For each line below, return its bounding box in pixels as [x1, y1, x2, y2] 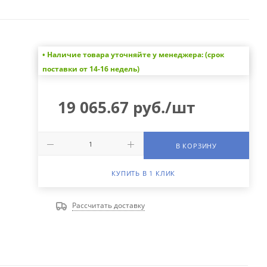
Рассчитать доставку [72, 200, 145, 211]
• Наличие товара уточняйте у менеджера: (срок [42, 49, 224, 60]
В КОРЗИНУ [175, 141, 217, 151]
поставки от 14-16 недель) [42, 64, 139, 74]
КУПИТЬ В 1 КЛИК [111, 169, 176, 178]
